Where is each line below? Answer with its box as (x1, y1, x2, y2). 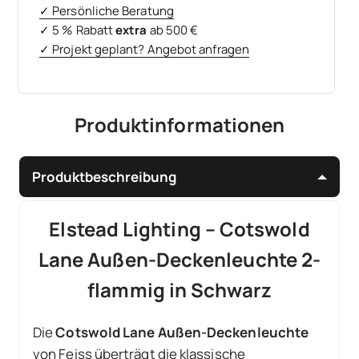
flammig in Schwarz (87, 276, 272, 304)
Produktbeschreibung (32, 167, 176, 187)
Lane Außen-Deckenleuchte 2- (38, 246, 321, 273)
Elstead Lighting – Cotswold (49, 216, 310, 243)
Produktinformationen (74, 111, 285, 139)
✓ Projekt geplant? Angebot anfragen (39, 40, 249, 58)
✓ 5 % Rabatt (39, 21, 116, 38)
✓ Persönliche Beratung (39, 2, 174, 19)
